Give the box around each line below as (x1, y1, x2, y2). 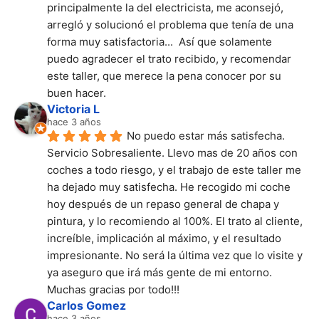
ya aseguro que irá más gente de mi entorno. (47, 265, 272, 279)
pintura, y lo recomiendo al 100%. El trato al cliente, (47, 214, 303, 228)
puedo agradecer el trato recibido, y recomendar (47, 51, 291, 66)
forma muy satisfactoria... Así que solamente (47, 34, 272, 48)
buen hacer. (47, 85, 106, 100)
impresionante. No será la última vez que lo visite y (47, 248, 303, 262)
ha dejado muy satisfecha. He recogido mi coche (47, 179, 291, 194)
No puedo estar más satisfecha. (127, 128, 285, 142)
